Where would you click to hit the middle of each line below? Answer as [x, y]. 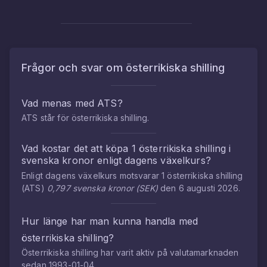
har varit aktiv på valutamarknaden [169, 252]
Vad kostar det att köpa [77, 148]
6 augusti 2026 [208, 188]
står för [55, 118]
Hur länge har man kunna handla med [110, 221]
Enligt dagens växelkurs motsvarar [92, 176]
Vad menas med [60, 103]
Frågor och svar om [74, 68]
